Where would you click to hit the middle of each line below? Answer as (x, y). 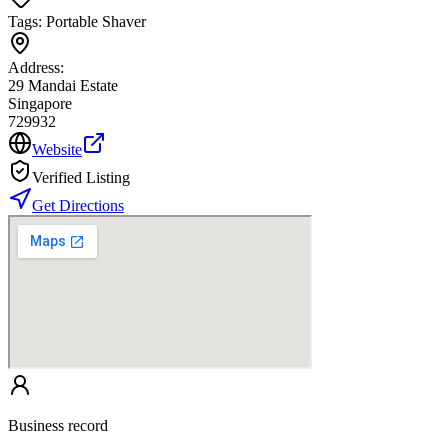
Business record (58, 426)
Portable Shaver (96, 22)
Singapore (40, 104)
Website (57, 150)
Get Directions (78, 206)
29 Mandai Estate (63, 86)
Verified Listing (81, 178)
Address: (36, 68)
